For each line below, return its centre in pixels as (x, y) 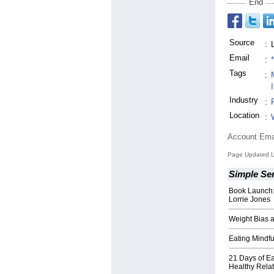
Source (242, 43)
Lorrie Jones (250, 200)
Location (244, 116)
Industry (244, 100)
